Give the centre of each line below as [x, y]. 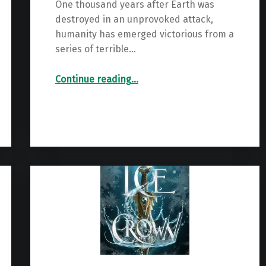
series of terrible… [95, 49]
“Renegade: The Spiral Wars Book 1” [134, 74]
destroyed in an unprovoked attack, [134, 19]
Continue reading [93, 79]
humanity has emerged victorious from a [144, 34]
